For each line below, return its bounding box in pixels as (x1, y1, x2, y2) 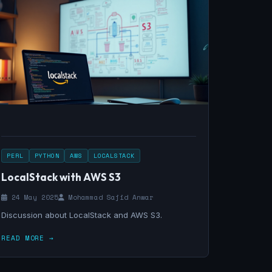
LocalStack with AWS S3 (1, 171, 121, 183)
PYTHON (34, 151, 59, 160)
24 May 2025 (7, 192, 59, 202)
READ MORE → (1, 233, 54, 243)
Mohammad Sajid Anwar (64, 192, 154, 202)
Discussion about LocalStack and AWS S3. (1, 210, 163, 220)
